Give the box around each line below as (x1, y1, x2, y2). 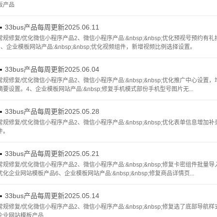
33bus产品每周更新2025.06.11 (5, 23, 99, 31)
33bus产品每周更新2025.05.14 (5, 192, 99, 200)
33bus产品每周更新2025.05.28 (5, 108, 99, 115)
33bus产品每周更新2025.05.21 (5, 150, 99, 157)
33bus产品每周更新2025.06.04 (5, 65, 99, 73)
